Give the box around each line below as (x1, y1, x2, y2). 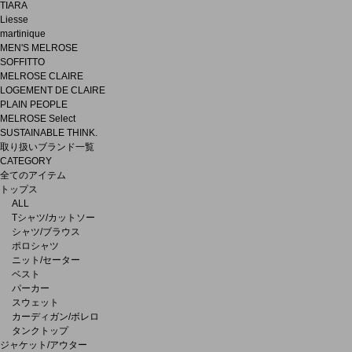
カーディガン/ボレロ (12, 310, 99, 322)
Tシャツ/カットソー (12, 211, 95, 223)
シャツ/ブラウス (12, 225, 80, 237)
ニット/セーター (12, 254, 80, 266)
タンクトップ (12, 324, 68, 336)
